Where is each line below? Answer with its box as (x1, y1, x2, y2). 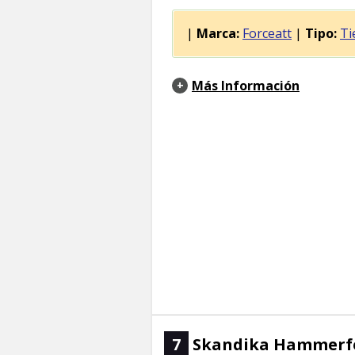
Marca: (197, 25, 239, 43)
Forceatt (242, 25, 292, 43)
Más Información (192, 77, 300, 95)
